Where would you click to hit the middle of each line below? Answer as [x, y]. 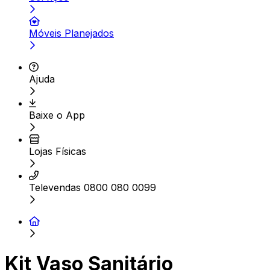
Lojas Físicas [58, 151]
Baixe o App [57, 115]
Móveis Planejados [71, 33]
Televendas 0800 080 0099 [93, 187]
